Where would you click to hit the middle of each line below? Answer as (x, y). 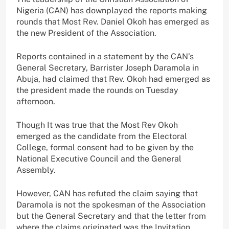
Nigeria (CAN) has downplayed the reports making (112, 10)
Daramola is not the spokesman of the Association (111, 204)
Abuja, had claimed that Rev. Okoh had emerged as (113, 79)
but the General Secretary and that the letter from (111, 216)
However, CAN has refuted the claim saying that (107, 193)
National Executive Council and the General (99, 158)
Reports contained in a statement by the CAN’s (105, 56)
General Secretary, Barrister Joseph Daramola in (108, 67)
